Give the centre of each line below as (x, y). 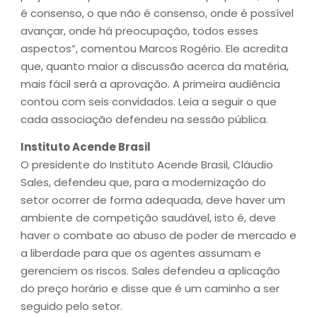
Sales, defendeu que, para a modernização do (143, 183)
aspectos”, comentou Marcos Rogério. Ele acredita (154, 48)
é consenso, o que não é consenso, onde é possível (157, 13)
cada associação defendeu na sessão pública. (144, 119)
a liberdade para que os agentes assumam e (141, 253)
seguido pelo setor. (71, 306)
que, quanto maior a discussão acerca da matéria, (155, 66)
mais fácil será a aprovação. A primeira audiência (150, 83)
